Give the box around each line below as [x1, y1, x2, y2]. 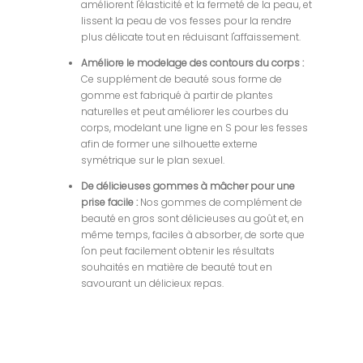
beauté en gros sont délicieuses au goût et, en [81, 211, 305, 225]
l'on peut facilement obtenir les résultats [81, 243, 275, 258]
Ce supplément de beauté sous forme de [81, 71, 283, 86]
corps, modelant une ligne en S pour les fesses [81, 120, 309, 135]
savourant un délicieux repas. [81, 275, 224, 290]
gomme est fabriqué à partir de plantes [81, 88, 274, 102]
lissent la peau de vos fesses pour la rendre [81, 13, 293, 28]
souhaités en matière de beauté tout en [81, 259, 273, 274]
